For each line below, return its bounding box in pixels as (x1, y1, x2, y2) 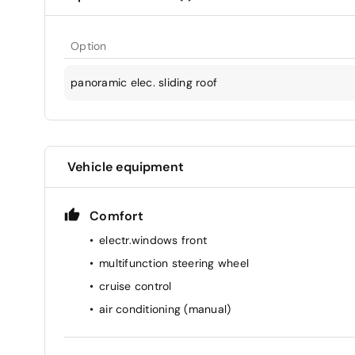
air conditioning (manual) (99, 301, 231, 316)
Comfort (90, 207, 143, 224)
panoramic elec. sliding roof (71, 74, 217, 90)
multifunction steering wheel (99, 255, 249, 270)
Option (71, 38, 107, 53)
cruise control (99, 278, 172, 293)
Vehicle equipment (67, 158, 184, 175)
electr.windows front (99, 232, 207, 247)
